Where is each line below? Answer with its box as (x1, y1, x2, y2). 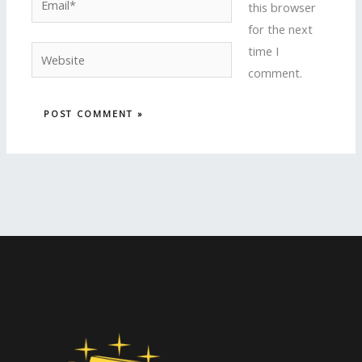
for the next (247, 21, 313, 38)
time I (247, 43, 279, 60)
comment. (247, 65, 302, 82)
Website (31, 44, 75, 61)
